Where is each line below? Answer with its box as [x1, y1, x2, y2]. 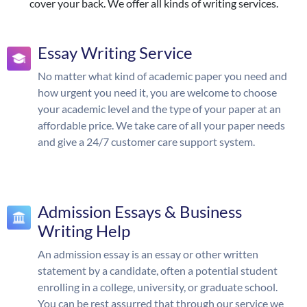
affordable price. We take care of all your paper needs [38, 119, 285, 132]
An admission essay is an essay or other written [38, 247, 258, 260]
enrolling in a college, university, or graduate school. [38, 280, 278, 293]
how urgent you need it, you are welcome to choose [38, 86, 277, 99]
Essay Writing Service [38, 42, 193, 62]
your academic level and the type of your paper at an [38, 102, 281, 115]
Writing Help [38, 221, 130, 241]
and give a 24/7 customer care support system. [38, 135, 255, 148]
